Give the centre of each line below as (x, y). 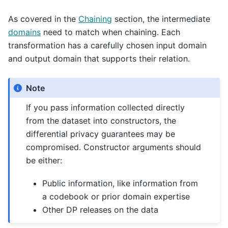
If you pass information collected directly (106, 108)
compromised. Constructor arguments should (114, 147)
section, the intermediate (161, 19)
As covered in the (43, 19)
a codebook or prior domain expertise (116, 196)
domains (24, 32)
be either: (44, 161)
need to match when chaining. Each (110, 32)
